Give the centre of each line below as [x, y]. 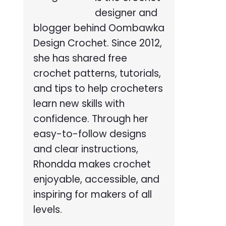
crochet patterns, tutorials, [97, 73]
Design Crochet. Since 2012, [98, 43]
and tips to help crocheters [98, 88]
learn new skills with [79, 103]
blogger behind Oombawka [99, 28]
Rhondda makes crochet [92, 164]
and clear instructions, [86, 149]
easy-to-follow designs [90, 134]
